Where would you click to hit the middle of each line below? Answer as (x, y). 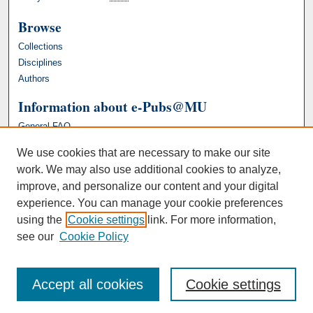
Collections (41, 47)
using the (39, 220)
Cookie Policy (94, 236)
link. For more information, (210, 220)
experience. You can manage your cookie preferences (150, 203)
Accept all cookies (88, 284)
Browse (40, 27)
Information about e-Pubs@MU (113, 107)
